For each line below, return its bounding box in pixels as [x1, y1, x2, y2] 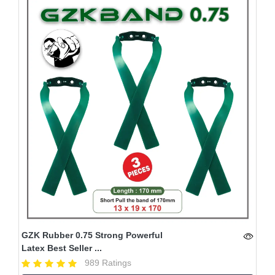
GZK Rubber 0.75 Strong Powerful [21, 230, 163, 240]
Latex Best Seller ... [21, 242, 102, 253]
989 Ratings [85, 257, 131, 268]
